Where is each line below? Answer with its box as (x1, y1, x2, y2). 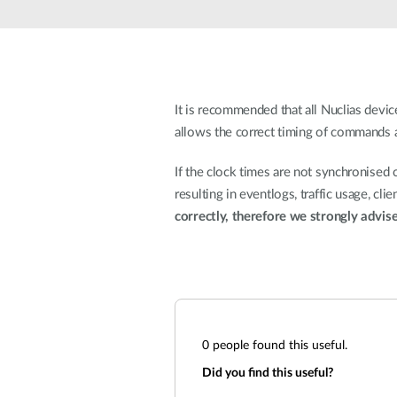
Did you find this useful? (202, 367, 333, 379)
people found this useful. (209, 339, 347, 352)
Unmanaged (140, 16, 206, 28)
